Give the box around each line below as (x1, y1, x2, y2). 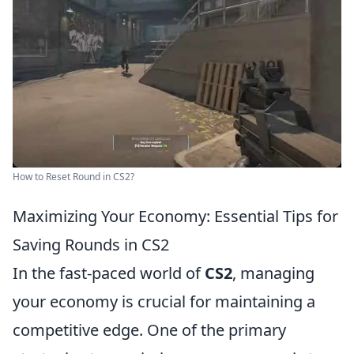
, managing (232, 262, 314, 284)
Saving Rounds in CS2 (13, 233, 169, 255)
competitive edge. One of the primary (13, 318, 286, 341)
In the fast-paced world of (13, 262, 205, 284)
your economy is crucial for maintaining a (13, 290, 315, 312)
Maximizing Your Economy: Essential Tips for (13, 205, 338, 227)
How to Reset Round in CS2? (13, 169, 134, 183)
